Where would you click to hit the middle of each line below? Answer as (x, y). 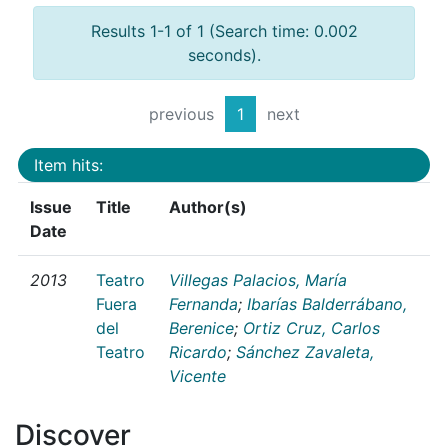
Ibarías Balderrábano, (327, 303)
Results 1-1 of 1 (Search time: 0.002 (224, 31)
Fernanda (203, 303)
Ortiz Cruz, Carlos (311, 327)
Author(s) (208, 206)
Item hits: (68, 164)
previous (181, 114)
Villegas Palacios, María (258, 279)
